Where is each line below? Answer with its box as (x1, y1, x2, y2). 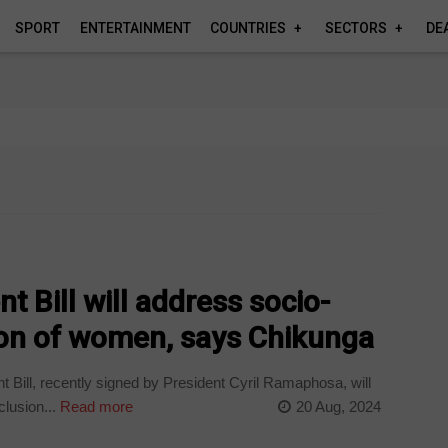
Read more (56, 397, 134, 415)
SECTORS (325, 20, 387, 36)
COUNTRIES (210, 20, 287, 36)
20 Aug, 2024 (295, 397, 381, 415)
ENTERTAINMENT (79, 20, 191, 36)
